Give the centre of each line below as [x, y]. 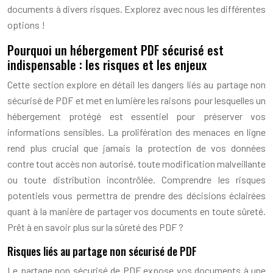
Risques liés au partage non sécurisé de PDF [102, 251]
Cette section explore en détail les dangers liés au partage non [136, 84]
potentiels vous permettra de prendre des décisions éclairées [136, 195]
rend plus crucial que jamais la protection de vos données [136, 147]
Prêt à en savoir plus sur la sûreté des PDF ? [95, 227]
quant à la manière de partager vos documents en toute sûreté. [136, 211]
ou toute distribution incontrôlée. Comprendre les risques [136, 179]
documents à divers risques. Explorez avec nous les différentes [136, 9]
